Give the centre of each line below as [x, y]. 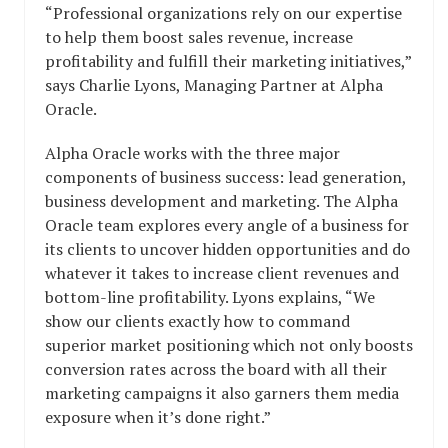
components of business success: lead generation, [225, 177]
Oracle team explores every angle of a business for [227, 225]
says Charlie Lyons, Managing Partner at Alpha [214, 85]
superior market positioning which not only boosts [229, 345]
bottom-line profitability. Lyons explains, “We [210, 297]
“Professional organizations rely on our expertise [223, 13]
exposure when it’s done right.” [158, 417]
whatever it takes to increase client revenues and [222, 273]
